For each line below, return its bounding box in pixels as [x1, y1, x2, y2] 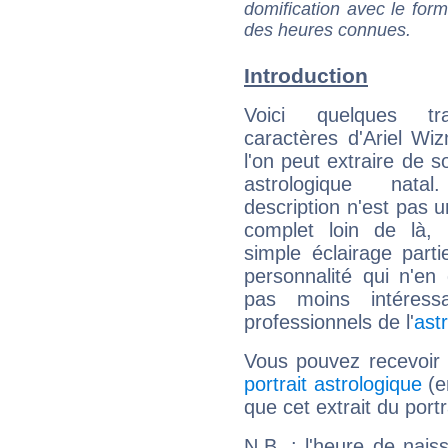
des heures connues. [244, 20, 411, 41]
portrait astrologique [244, 373, 422, 396]
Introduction [244, 64, 368, 88]
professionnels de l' [244, 311, 414, 334]
